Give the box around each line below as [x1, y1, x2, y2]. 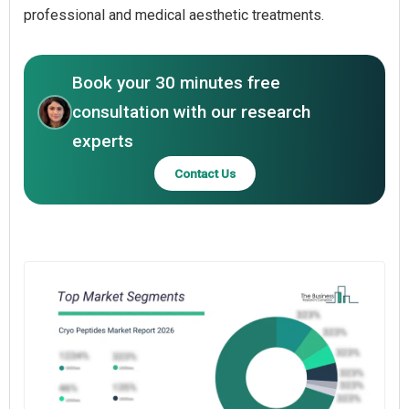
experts [72, 130, 133, 152]
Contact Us [173, 165, 236, 181]
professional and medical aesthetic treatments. [24, 5, 324, 24]
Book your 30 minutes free [72, 71, 280, 93]
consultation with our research [72, 100, 310, 122]
